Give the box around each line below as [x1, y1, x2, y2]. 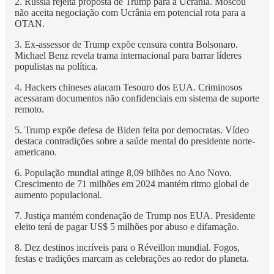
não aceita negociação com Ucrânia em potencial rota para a [15, 7, 245, 18]
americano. [15, 146, 57, 157]
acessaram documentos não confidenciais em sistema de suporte [15, 92, 259, 103]
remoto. [15, 103, 44, 114]
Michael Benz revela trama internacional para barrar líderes [15, 50, 242, 61]
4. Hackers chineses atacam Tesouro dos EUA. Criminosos [15, 81, 242, 92]
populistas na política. [15, 61, 98, 72]
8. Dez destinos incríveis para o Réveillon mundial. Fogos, [15, 242, 240, 253]
